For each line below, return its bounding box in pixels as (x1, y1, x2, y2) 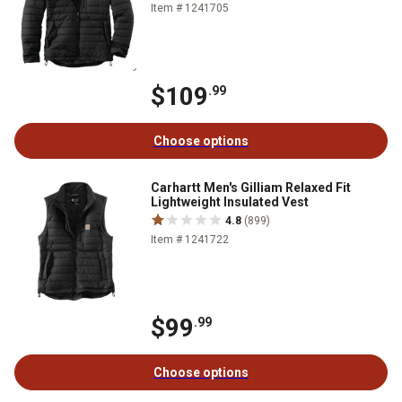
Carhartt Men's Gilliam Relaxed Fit (151, 179, 351, 195)
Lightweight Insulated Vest (151, 194, 309, 209)
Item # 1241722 (151, 232, 229, 246)
